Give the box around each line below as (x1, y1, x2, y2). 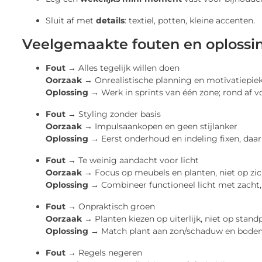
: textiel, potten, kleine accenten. (125, 15, 255, 26)
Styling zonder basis (76, 108, 161, 119)
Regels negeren (76, 247, 142, 258)
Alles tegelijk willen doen (76, 62, 180, 73)
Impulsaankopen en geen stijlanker (92, 120, 237, 132)
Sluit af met (46, 15, 96, 26)
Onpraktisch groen (76, 201, 155, 212)
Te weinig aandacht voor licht (76, 154, 199, 166)
